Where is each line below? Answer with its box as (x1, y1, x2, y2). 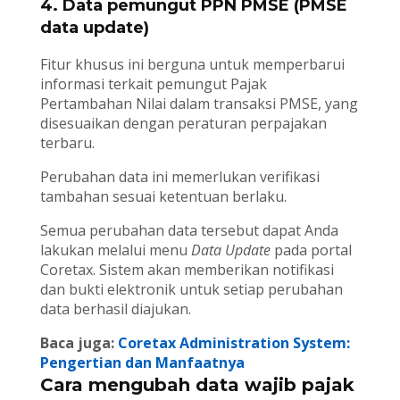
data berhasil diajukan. (39, 299, 191, 320)
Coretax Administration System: (117, 333, 350, 354)
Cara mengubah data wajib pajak (39, 374, 354, 396)
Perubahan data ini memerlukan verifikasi (39, 167, 320, 187)
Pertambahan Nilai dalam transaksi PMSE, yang (39, 94, 358, 114)
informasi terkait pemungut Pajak (39, 74, 267, 95)
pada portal (270, 240, 352, 261)
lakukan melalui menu (39, 240, 191, 261)
